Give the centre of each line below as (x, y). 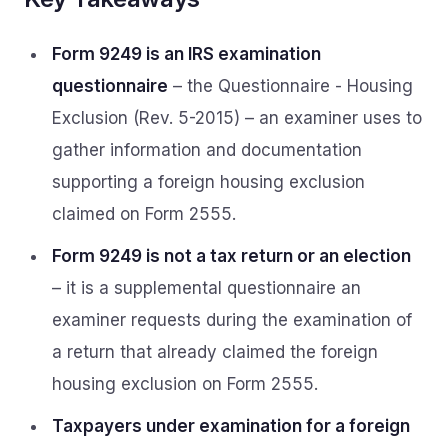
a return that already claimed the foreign (215, 352)
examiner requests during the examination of (232, 320)
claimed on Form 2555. (144, 214)
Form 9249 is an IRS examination (186, 54)
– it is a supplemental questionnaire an (206, 288)
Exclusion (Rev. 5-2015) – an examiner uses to (237, 118)
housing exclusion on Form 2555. (185, 384)
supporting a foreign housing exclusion (208, 182)
